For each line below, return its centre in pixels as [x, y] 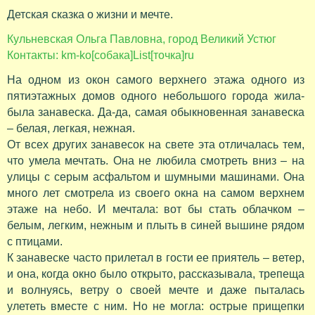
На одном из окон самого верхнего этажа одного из [156, 80]
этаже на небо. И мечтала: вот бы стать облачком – [156, 210]
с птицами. [35, 242]
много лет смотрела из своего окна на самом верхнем [156, 193]
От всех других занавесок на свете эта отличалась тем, [156, 145]
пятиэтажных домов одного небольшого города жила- [156, 96]
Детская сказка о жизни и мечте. [90, 15]
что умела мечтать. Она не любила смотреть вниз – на [156, 161]
